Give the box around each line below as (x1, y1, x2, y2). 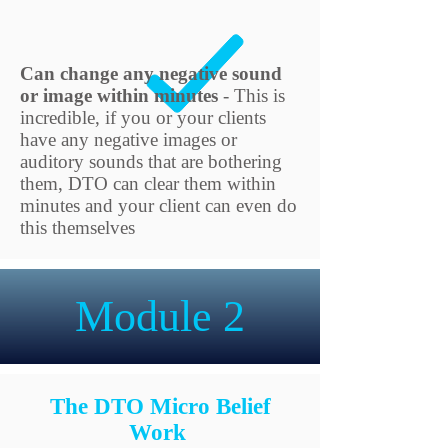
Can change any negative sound (20, 63, 282, 84)
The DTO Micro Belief (49, 394, 271, 419)
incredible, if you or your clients (20, 107, 266, 128)
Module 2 (75, 292, 245, 341)
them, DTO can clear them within (20, 173, 276, 194)
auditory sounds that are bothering (20, 151, 282, 172)
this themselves (20, 217, 140, 238)
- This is (218, 85, 285, 106)
